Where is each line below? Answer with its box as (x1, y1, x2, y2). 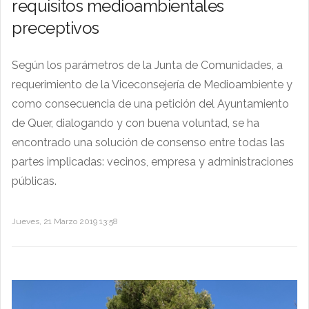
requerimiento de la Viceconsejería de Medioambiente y (12, 78, 292, 92)
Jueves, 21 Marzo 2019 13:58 (12, 217, 118, 227)
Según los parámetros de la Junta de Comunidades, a (12, 59, 283, 72)
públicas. (12, 175, 57, 188)
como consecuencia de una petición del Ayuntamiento (12, 97, 289, 111)
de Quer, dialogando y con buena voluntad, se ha (12, 117, 259, 130)
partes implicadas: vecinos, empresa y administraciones (12, 155, 294, 169)
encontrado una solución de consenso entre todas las (12, 136, 285, 150)
